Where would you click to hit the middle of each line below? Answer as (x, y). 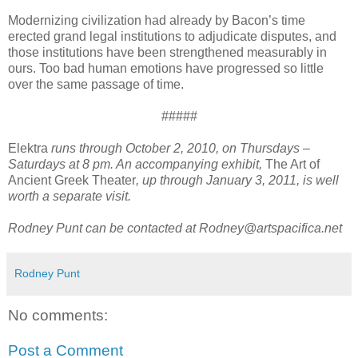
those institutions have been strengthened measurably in (167, 53)
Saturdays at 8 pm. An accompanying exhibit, (137, 165)
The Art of (292, 165)
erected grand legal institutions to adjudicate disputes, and (172, 37)
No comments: (58, 316)
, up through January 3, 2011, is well (237, 181)
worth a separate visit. (70, 197)
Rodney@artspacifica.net (270, 229)
